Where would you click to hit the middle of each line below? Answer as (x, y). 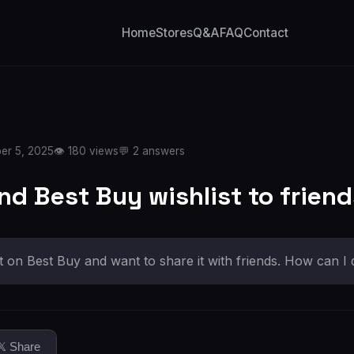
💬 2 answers (152, 151)
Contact (265, 32)
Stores (174, 32)
